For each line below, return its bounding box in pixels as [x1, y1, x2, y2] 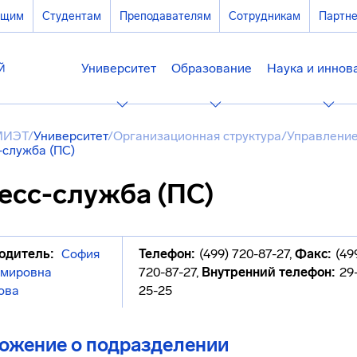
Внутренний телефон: [202, 265, 336, 280]
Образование [171, 61, 253, 76]
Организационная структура [113, 128, 281, 143]
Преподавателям [119, 9, 211, 23]
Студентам [41, 9, 101, 23]
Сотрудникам [229, 9, 301, 23]
